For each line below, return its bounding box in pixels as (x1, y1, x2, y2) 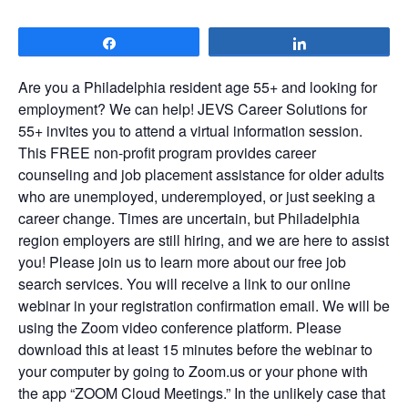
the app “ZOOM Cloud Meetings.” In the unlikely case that (18, 382, 385, 404)
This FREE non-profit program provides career (18, 142, 316, 164)
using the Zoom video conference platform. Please (18, 317, 342, 339)
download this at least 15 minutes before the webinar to (18, 339, 372, 361)
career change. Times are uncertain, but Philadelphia (18, 208, 360, 229)
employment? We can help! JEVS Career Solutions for (18, 98, 367, 120)
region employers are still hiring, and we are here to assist (18, 229, 389, 251)
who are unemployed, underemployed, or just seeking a (18, 186, 375, 208)
